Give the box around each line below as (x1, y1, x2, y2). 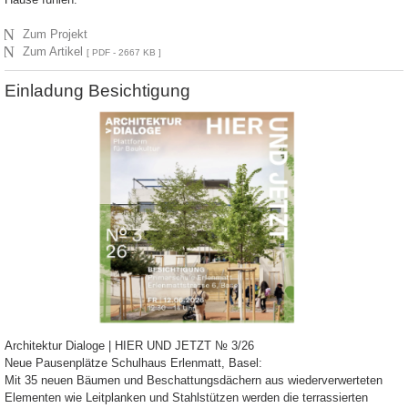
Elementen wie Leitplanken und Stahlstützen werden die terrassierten (5, 390, 368, 404)
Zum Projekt (23, 27, 88, 42)
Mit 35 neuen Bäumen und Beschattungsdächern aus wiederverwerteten (5, 372, 382, 387)
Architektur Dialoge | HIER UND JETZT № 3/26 (5, 338, 254, 352)
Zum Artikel (23, 45, 87, 59)
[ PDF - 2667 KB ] (87, 47, 162, 58)
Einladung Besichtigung (5, 81, 190, 101)
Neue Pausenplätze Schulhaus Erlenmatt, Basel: (5, 355, 262, 370)
